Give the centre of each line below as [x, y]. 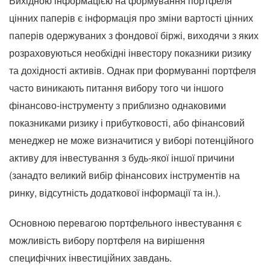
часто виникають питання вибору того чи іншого [116, 88]
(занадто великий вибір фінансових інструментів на [124, 175]
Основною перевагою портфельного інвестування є [125, 223]
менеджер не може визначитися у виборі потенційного [131, 140]
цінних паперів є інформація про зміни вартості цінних [131, 18]
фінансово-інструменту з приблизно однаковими [118, 105]
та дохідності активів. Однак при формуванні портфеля [133, 70]
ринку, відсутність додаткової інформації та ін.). [115, 193]
